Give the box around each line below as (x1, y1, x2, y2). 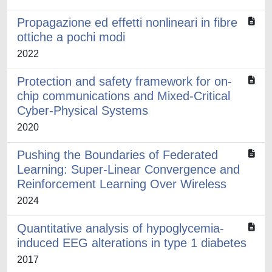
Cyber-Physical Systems (17, 104, 148, 117)
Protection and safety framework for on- (17, 75, 232, 88)
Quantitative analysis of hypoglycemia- (17, 222, 224, 235)
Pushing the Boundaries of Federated (17, 148, 218, 161)
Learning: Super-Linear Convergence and (17, 163, 240, 176)
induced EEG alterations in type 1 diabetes (17, 236, 246, 250)
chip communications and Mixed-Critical (17, 89, 230, 103)
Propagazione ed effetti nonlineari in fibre (17, 16, 237, 29)
